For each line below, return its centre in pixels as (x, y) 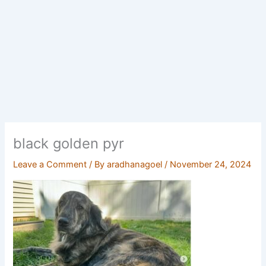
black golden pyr (69, 143)
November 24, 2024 (211, 165)
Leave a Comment (50, 165)
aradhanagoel (136, 165)
